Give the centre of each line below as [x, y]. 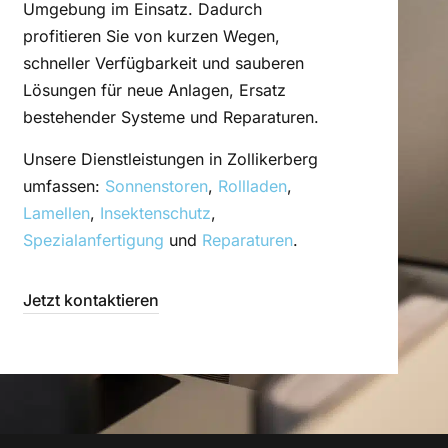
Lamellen [56, 212]
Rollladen [252, 185]
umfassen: [63, 185]
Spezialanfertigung [93, 239]
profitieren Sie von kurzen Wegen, [151, 36]
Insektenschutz [155, 212]
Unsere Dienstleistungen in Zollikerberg [170, 158]
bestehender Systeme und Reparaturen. [170, 117]
